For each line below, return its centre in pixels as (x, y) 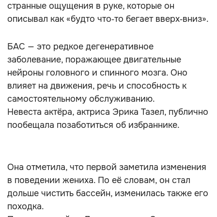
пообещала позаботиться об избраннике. (93, 125)
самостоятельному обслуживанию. (81, 99)
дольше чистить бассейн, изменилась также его (108, 193)
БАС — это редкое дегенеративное (80, 46)
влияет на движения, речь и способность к (97, 86)
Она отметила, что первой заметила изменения (107, 167)
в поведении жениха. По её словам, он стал (99, 180)
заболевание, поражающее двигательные (94, 60)
